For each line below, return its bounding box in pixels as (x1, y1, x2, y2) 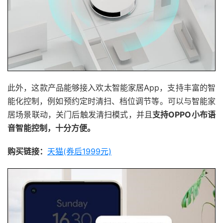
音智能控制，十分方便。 (7, 122, 95, 133)
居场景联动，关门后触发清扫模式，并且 (7, 109, 153, 119)
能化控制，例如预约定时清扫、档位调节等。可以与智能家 (7, 96, 216, 106)
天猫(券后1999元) (47, 146, 111, 156)
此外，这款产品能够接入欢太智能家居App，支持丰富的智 (7, 82, 216, 93)
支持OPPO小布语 (152, 109, 216, 119)
